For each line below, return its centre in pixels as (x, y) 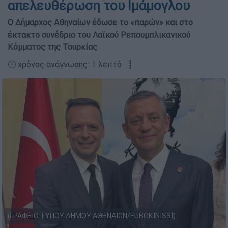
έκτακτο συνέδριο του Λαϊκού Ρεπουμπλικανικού (99, 35)
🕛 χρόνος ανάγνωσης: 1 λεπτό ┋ (70, 64)
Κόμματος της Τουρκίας (52, 47)
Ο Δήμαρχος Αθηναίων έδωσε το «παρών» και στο (100, 22)
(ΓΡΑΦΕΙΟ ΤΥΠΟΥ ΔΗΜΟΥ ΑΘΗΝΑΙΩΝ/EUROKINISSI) (92, 216)
